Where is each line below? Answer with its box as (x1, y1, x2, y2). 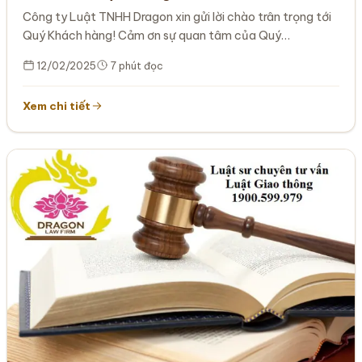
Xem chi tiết (23, 98, 91, 113)
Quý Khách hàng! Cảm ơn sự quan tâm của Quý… (23, 27, 291, 43)
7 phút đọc (108, 59, 164, 72)
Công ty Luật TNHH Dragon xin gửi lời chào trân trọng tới (23, 9, 332, 24)
